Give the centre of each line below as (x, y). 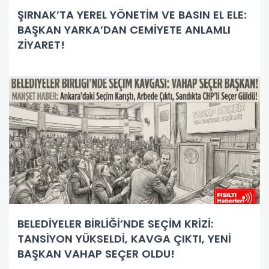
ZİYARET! (41, 44)
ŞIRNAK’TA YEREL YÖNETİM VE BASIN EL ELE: (132, 14)
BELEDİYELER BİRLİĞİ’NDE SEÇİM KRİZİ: (115, 223)
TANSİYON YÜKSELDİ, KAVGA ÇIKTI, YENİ (124, 238)
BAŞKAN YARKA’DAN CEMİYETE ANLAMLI (124, 29)
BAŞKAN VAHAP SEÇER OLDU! (96, 253)
